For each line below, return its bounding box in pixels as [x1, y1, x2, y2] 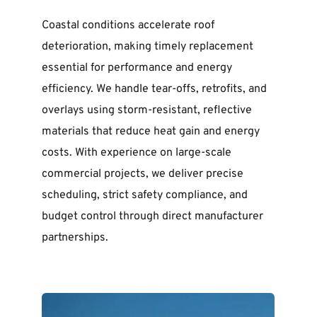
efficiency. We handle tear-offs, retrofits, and [41, 81, 267, 96]
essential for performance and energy [41, 60, 232, 75]
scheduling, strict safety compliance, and [41, 188, 248, 202]
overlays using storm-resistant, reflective [41, 103, 252, 117]
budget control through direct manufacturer [41, 209, 263, 224]
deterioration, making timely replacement [41, 39, 253, 54]
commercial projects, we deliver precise [41, 166, 243, 181]
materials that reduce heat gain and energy [41, 124, 260, 139]
